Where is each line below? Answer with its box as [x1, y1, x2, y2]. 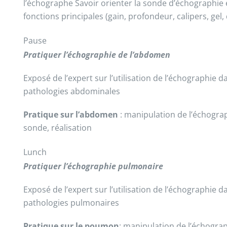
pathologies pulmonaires [23, 197, 119, 208]
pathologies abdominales [23, 86, 120, 97]
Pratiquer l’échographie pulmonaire [23, 161, 163, 172]
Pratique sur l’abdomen [23, 109, 120, 120]
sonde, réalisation [23, 122, 92, 133]
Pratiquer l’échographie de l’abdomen [23, 49, 170, 60]
